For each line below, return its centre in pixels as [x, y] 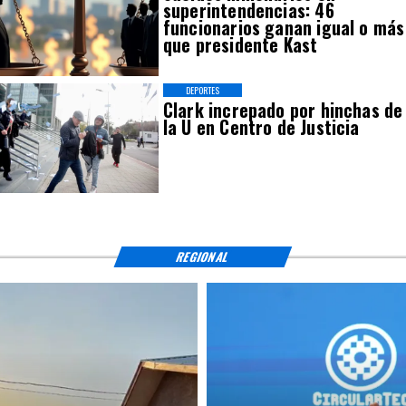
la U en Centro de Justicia [261, 127]
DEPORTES [203, 90]
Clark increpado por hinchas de [283, 110]
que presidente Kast [240, 45]
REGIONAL [203, 256]
